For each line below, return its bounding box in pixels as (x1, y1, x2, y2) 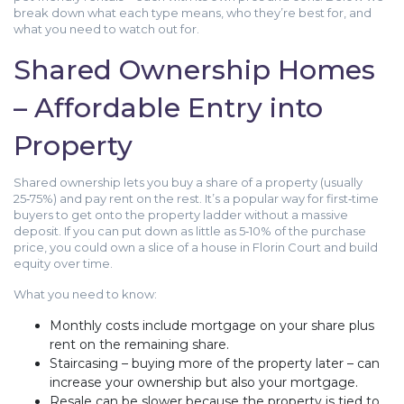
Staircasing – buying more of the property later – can (50, 355, 380, 372)
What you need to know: (14, 287, 157, 301)
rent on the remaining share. (50, 336, 229, 353)
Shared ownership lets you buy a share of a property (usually (14, 175, 363, 189)
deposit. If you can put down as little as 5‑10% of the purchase (14, 224, 366, 238)
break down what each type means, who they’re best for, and (14, 5, 372, 20)
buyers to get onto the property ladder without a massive (14, 207, 348, 222)
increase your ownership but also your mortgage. (50, 374, 358, 390)
